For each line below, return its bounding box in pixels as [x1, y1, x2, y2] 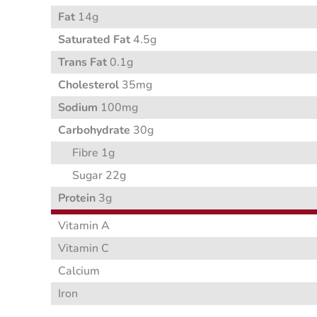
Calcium [58, 263, 100, 279]
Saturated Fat [58, 32, 130, 48]
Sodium [58, 100, 98, 116]
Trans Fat [58, 54, 107, 71]
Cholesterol [58, 77, 119, 93]
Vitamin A [58, 218, 110, 234]
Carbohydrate [58, 122, 130, 139]
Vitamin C [58, 241, 109, 257]
